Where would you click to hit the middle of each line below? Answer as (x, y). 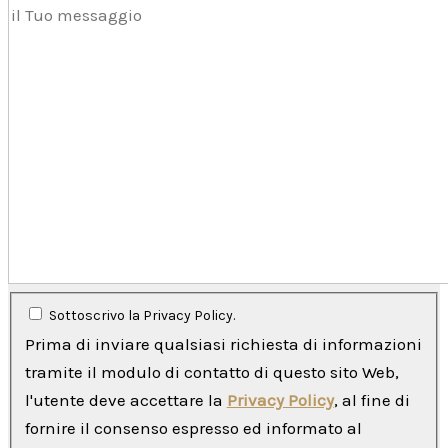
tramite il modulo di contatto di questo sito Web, (211, 372)
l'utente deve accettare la (125, 400)
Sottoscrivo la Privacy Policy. (141, 316)
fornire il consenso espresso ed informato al (193, 428)
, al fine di (371, 400)
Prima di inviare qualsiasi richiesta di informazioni (223, 344)
